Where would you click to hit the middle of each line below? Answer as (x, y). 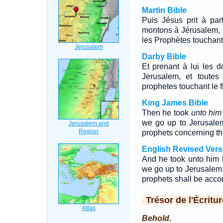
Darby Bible (164, 56)
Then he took (166, 113)
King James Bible (175, 103)
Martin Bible (164, 10)
